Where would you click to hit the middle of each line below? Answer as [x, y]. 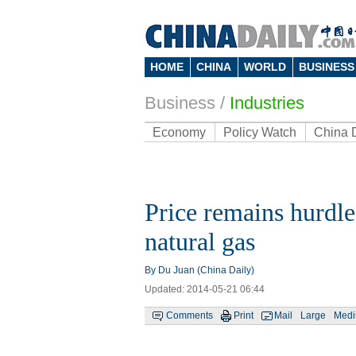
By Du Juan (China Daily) [199, 270]
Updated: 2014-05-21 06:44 [205, 289]
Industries [267, 103]
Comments [190, 315]
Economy [179, 132]
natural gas [200, 242]
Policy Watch [260, 132]
